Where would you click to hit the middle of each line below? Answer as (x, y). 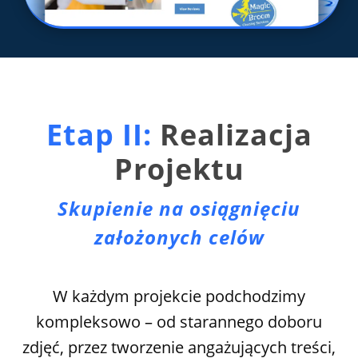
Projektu (179, 169)
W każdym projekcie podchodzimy (179, 296)
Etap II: (99, 134)
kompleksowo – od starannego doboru (179, 321)
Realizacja (232, 134)
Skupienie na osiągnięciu (179, 208)
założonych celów (179, 237)
